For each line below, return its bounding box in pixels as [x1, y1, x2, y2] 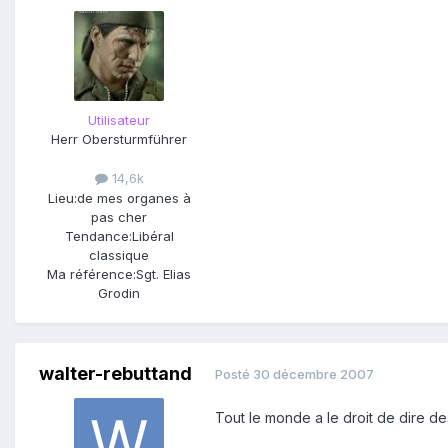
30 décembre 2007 [253, 366, 374, 383]
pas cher [91, 208, 147, 225]
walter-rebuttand [38, 362, 192, 384]
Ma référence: [47, 265, 136, 282]
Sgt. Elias [136, 265, 191, 282]
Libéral [131, 227, 174, 244]
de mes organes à [76, 189, 191, 206]
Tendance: [64, 227, 132, 244]
